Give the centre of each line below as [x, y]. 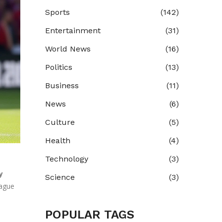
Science [60, 177]
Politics [59, 67]
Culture [60, 122]
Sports [57, 12]
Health [58, 140]
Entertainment [73, 30]
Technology [67, 159]
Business [62, 85]
